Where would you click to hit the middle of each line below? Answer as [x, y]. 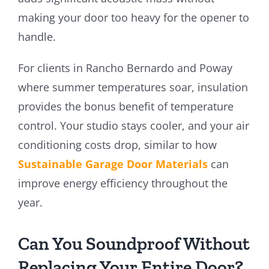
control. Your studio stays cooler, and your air [133, 125]
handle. [37, 36]
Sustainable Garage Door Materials [113, 164]
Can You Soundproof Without [134, 243]
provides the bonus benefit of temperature [125, 106]
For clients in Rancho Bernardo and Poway [125, 68]
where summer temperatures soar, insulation [133, 87]
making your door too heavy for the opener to [133, 17]
